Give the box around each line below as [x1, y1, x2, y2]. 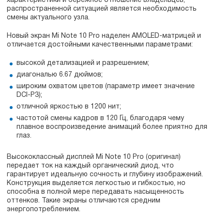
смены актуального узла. [7, 15, 90, 21]
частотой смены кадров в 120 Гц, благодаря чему [16, 115, 184, 122]
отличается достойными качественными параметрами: [7, 42, 193, 48]
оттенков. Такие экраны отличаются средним [7, 198, 160, 204]
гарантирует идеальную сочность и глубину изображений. [7, 171, 203, 178]
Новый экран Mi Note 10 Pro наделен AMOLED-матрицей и [7, 33, 201, 39]
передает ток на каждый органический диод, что [7, 163, 174, 169]
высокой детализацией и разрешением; [16, 60, 149, 66]
